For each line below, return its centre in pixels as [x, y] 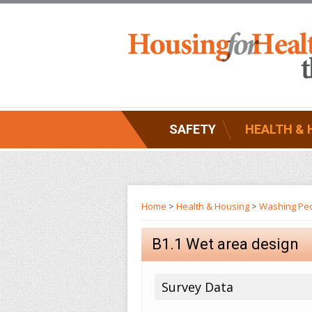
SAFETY [193, 129]
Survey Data [197, 287]
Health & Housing [213, 206]
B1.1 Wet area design [225, 244]
